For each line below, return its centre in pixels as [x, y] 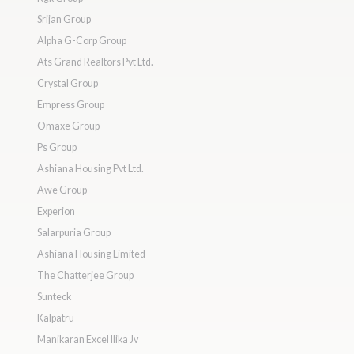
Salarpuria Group [74, 233]
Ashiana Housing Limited [91, 254]
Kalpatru [56, 318]
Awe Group [62, 190]
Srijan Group [64, 19]
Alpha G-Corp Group [82, 41]
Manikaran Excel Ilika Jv [88, 339]
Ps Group [57, 147]
